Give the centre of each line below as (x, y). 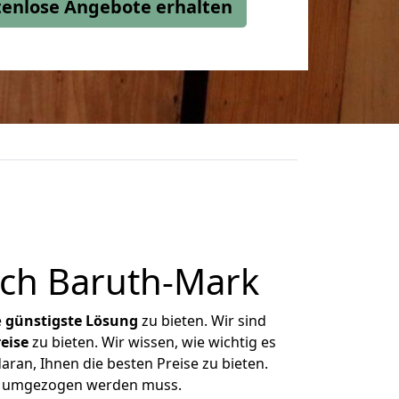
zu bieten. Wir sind (202, 321)
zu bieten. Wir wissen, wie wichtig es (152, 342)
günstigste (44, 321)
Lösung (112, 321)
